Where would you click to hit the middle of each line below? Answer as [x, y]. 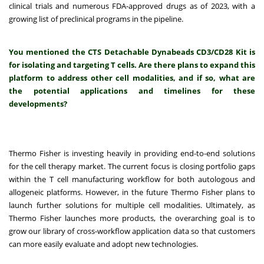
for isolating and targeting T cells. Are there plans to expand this [132, 65]
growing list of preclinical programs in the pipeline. [96, 19]
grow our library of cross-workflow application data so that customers [132, 231]
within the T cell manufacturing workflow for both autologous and [132, 179]
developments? [38, 104]
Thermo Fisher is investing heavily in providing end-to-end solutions [132, 154]
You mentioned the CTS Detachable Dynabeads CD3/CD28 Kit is [132, 52]
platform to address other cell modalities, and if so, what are [132, 78]
